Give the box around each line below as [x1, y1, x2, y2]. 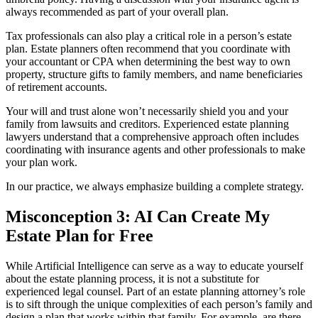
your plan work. [6, 155, 80, 168]
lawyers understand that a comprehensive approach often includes [6, 130, 299, 143]
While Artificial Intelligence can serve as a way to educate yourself [6, 259, 303, 272]
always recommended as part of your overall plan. [6, 5, 229, 18]
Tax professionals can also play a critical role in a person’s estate [6, 29, 292, 42]
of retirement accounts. [6, 80, 107, 93]
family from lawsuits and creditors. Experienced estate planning [6, 117, 289, 130]
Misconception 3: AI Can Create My [6, 207, 270, 226]
